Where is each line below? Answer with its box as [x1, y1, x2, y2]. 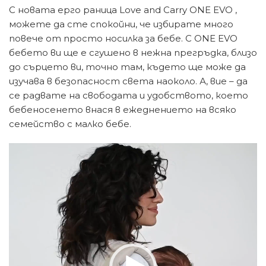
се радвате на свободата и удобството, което [9, 90, 248, 102]
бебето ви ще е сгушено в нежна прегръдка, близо [9, 47, 257, 59]
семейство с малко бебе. [9, 118, 131, 130]
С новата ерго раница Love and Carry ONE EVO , [9, 4, 237, 16]
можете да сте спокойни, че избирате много [9, 18, 233, 30]
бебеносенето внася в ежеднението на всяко [9, 104, 236, 116]
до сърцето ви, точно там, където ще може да [9, 61, 246, 73]
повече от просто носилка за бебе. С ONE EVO [9, 33, 237, 45]
